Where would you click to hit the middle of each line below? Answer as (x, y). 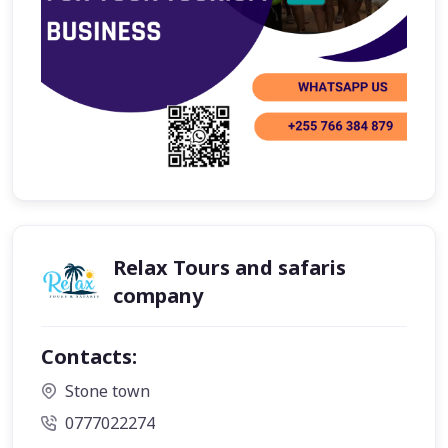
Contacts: (89, 356)
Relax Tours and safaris (229, 267)
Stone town (107, 391)
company (158, 295)
